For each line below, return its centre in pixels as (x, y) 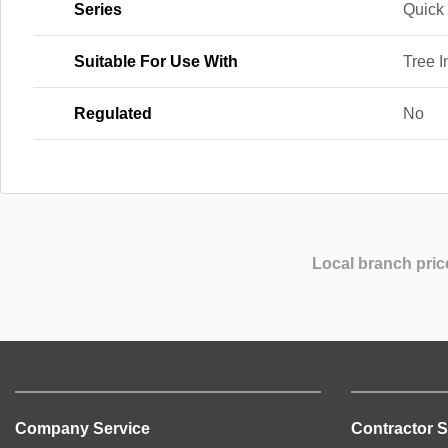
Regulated (113, 113)
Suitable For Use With (156, 61)
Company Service (82, 428)
